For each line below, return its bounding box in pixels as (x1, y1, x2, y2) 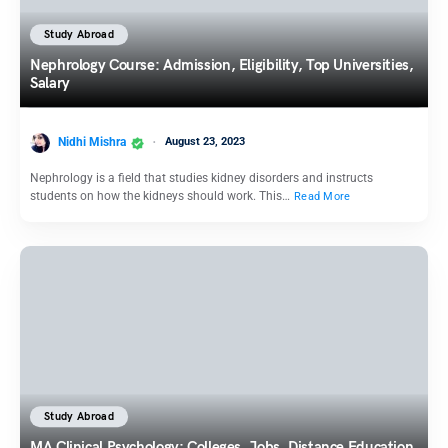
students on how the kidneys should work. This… (30, 189, 293, 204)
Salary (30, 73, 70, 92)
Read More (294, 189, 351, 203)
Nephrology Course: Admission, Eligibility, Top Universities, (30, 55, 414, 74)
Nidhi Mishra (58, 135, 126, 150)
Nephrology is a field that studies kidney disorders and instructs (30, 171, 373, 186)
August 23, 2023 (165, 135, 245, 149)
